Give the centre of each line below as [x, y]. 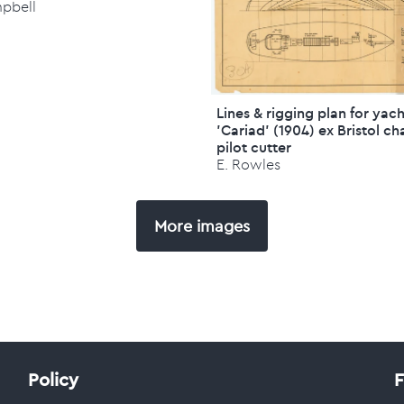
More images [202, 226]
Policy [54, 380]
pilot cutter [254, 147]
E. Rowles [249, 165]
